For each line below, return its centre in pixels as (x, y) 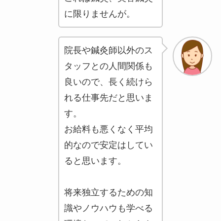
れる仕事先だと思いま (108, 98)
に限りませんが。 (99, 14)
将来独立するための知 (108, 193)
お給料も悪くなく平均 (108, 129)
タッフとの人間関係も (108, 66)
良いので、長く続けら (108, 82)
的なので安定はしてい (108, 145)
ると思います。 (95, 161)
